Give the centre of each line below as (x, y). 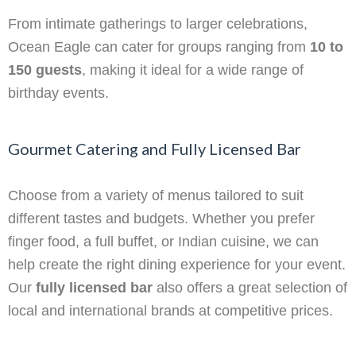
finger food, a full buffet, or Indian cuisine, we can (163, 242)
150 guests (45, 70)
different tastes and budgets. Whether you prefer (161, 219)
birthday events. (58, 93)
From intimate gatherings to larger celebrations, (158, 24)
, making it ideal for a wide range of (193, 70)
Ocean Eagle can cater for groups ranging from (159, 47)
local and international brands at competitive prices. (170, 311)
